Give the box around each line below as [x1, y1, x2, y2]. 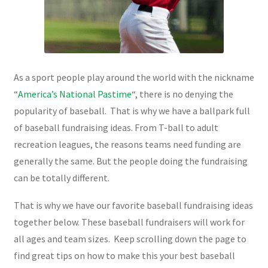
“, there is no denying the [131, 87, 233, 100]
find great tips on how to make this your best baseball [13, 249, 235, 261]
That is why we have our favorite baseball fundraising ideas [13, 199, 253, 211]
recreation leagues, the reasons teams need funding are [13, 138, 241, 150]
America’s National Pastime [17, 87, 132, 100]
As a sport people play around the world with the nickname [13, 71, 254, 83]
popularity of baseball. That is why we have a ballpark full [13, 104, 250, 117]
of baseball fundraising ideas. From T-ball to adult [13, 121, 218, 133]
